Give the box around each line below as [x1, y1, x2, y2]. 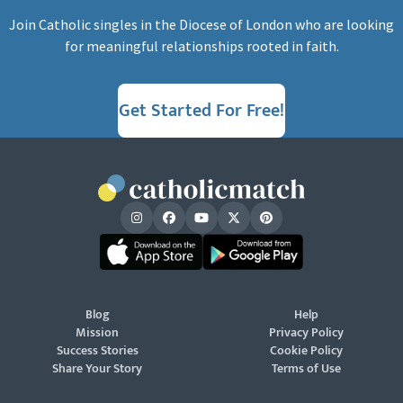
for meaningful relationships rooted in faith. [64, 36, 339, 55]
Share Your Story [52, 358, 142, 379]
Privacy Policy [268, 322, 344, 343]
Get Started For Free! [119, 94, 284, 126]
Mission [76, 322, 119, 343]
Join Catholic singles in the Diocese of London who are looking [9, 14, 394, 33]
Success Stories [56, 340, 139, 361]
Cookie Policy [269, 340, 343, 361]
